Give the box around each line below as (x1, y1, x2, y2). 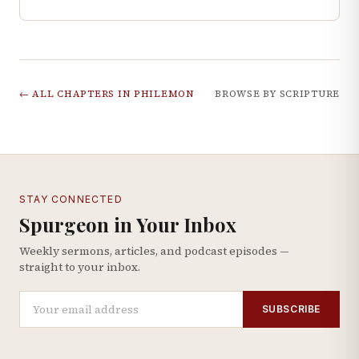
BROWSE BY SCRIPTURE (215, 87, 340, 100)
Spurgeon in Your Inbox (19, 212, 236, 237)
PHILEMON (133, 87, 195, 100)
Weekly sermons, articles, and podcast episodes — (19, 243, 289, 259)
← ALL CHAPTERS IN (19, 87, 134, 100)
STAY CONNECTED (19, 193, 123, 205)
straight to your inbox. (19, 259, 140, 275)
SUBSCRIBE (261, 302, 321, 315)
